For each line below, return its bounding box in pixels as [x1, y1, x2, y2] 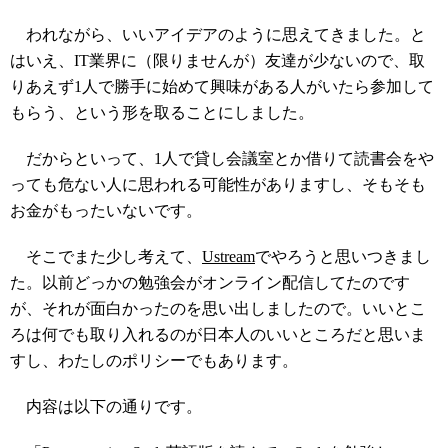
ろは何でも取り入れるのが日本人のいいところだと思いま [10, 326, 426, 343]
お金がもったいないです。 [10, 202, 202, 219]
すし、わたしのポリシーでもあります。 [10, 352, 298, 369]
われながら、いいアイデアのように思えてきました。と [10, 26, 426, 43]
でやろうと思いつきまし [255, 248, 431, 265]
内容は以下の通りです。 [10, 398, 202, 415]
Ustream [202, 248, 255, 265]
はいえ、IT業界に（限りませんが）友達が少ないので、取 [10, 52, 425, 69]
